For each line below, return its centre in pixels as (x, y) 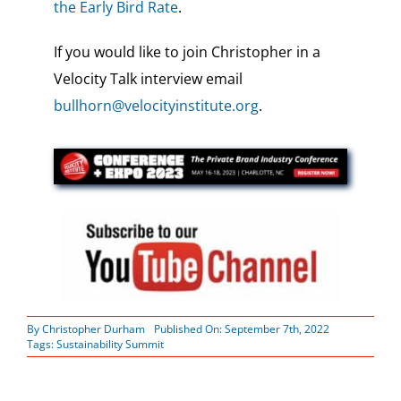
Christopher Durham (93, 329)
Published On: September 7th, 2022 (241, 329)
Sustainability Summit (110, 345)
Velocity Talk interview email (148, 78)
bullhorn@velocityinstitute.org (156, 105)
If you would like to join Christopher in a (187, 51)
